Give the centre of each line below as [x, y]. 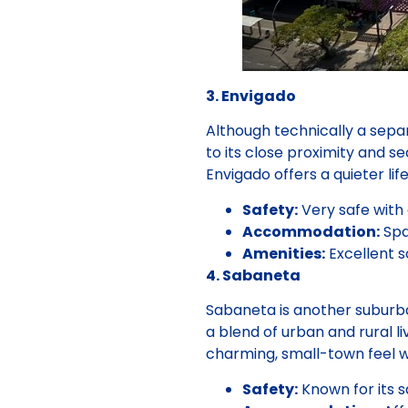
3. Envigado [251, 97]
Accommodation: [311, 231]
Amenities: [284, 253]
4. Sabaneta [253, 275]
